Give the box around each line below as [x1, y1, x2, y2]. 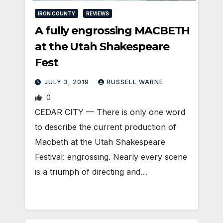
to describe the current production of [35, 121, 176, 132]
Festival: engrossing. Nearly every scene [35, 151, 187, 162]
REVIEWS [86, 10, 109, 16]
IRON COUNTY [38, 10, 75, 16]
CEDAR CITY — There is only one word [35, 107, 185, 117]
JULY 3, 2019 [44, 78, 91, 86]
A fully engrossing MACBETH [35, 23, 190, 37]
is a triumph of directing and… [35, 166, 147, 177]
